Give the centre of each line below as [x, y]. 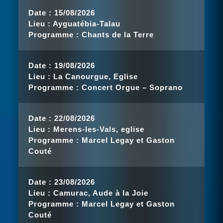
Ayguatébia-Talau [87, 24]
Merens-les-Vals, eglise [99, 129]
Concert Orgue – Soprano [132, 87]
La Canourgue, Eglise [96, 76]
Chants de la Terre [118, 35]
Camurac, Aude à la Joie [101, 193]
